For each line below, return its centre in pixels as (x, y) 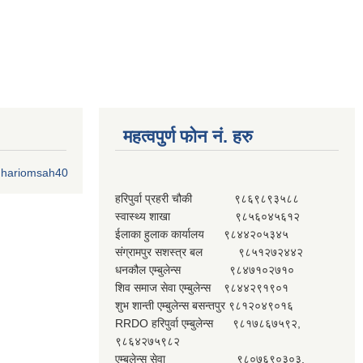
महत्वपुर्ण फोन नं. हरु (188, 137)
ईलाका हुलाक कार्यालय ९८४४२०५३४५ (202, 234)
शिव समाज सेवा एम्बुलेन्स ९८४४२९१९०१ (202, 288)
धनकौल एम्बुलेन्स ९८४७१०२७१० (205, 270)
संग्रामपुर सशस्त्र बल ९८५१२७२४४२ (209, 252)
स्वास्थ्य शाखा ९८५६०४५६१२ (207, 216)
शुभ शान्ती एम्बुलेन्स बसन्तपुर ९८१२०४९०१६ (204, 305)
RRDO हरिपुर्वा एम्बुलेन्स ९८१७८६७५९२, (208, 323)
